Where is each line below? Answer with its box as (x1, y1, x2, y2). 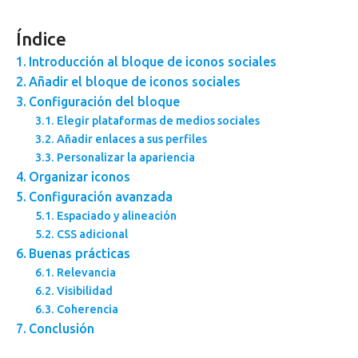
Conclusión (29, 320, 95, 336)
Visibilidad (56, 284, 113, 297)
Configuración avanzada (29, 189, 173, 204)
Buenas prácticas (29, 245, 131, 261)
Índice (16, 28, 66, 49)
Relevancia (56, 265, 116, 279)
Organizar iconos (29, 169, 131, 184)
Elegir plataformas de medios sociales (56, 113, 260, 127)
